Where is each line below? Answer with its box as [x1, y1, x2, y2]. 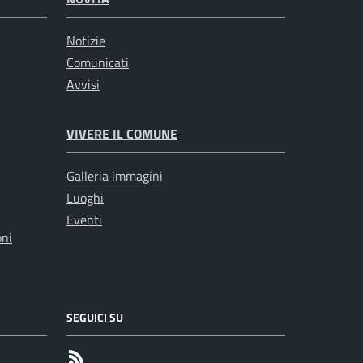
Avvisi [66, 75, 100, 95]
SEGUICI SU [66, 309, 123, 327]
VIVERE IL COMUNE [66, 124, 177, 144]
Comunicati [66, 53, 129, 73]
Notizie [66, 31, 105, 51]
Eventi [66, 210, 102, 230]
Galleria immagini [66, 166, 163, 186]
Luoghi [66, 188, 104, 208]
